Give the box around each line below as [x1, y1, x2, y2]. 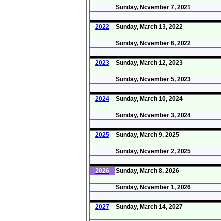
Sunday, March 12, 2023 [115, 59, 183, 66]
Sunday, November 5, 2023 [115, 75, 191, 83]
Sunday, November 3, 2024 [115, 111, 191, 119]
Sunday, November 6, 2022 [115, 39, 191, 47]
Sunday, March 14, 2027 [115, 203, 183, 210]
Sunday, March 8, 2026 [115, 167, 179, 174]
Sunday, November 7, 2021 [115, 3, 191, 11]
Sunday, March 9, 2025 [115, 131, 179, 138]
